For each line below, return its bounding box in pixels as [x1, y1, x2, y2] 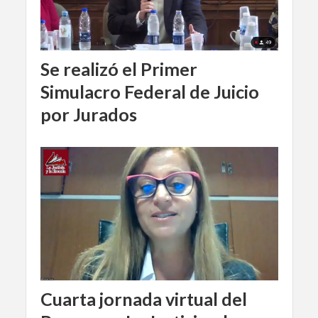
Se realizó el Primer [40, 57, 197, 79]
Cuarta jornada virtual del [40, 288, 247, 310]
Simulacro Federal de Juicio [40, 80, 259, 102]
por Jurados [40, 103, 137, 125]
